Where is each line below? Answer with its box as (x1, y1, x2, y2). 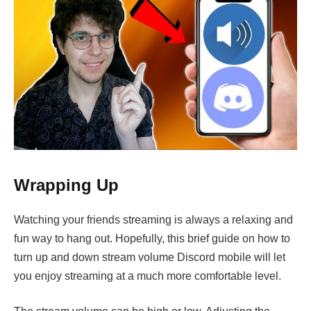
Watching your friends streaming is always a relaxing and (14, 213, 293, 226)
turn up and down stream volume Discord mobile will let (14, 251, 285, 263)
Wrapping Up (14, 175, 119, 194)
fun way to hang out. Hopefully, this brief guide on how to (14, 232, 290, 244)
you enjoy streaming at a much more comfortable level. (14, 269, 281, 282)
